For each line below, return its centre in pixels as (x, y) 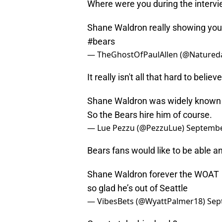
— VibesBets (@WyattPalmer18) (147, 201)
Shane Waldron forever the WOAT (153, 174)
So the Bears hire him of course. (150, 115)
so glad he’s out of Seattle (138, 188)
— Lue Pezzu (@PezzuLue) (137, 128)
